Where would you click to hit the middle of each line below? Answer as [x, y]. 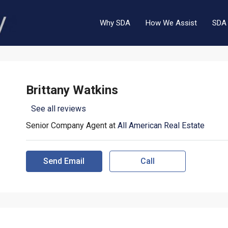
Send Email [64, 161]
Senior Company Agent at [72, 125]
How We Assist [171, 23]
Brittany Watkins [72, 90]
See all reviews [58, 109]
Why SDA [115, 23]
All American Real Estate [161, 125]
